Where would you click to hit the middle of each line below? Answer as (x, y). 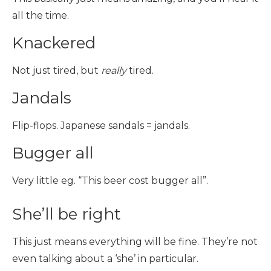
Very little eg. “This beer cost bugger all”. (110, 181)
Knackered (54, 43)
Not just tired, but (57, 70)
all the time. (41, 15)
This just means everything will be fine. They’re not (135, 242)
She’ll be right (67, 214)
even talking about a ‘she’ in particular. (105, 259)
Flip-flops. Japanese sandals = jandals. (101, 126)
